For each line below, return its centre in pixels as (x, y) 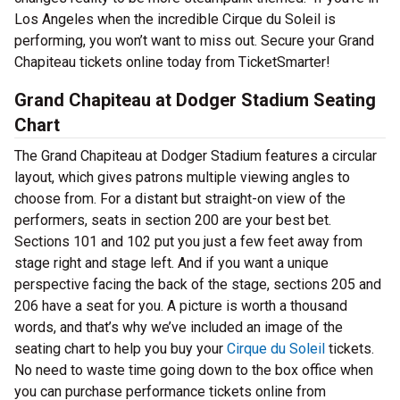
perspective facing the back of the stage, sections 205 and (198, 284)
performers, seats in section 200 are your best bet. (173, 220)
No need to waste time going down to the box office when (194, 370)
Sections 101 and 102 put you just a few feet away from (188, 242)
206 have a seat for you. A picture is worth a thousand (181, 306)
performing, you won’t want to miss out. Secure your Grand (194, 41)
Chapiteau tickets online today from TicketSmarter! (172, 62)
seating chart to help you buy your (121, 349)
